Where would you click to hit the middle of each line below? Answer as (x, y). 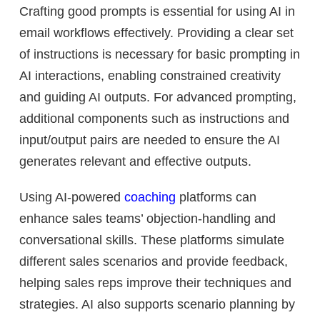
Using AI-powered (72, 197)
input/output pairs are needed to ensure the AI (150, 140)
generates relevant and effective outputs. (135, 162)
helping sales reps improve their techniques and (155, 283)
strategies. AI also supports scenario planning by (157, 305)
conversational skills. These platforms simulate (152, 240)
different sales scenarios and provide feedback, (154, 262)
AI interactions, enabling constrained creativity (150, 76)
